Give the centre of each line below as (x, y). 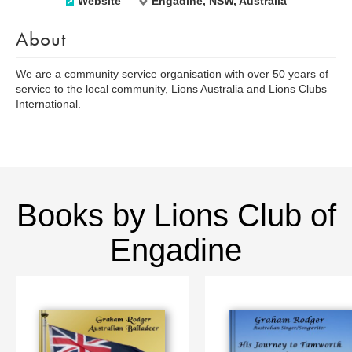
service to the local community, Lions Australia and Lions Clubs (171, 89)
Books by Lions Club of (176, 215)
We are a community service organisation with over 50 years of (172, 74)
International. (48, 104)
